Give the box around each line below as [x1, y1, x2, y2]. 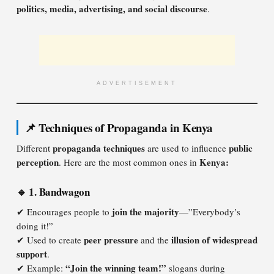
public [229, 141, 253, 155]
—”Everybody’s [179, 206, 240, 218]
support [17, 247, 47, 261]
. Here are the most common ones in [59, 156, 199, 168]
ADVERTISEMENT [97, 80, 177, 86]
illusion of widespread [171, 233, 257, 246]
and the [138, 234, 171, 246]
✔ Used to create [17, 234, 84, 246]
